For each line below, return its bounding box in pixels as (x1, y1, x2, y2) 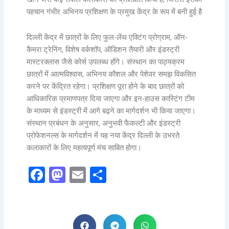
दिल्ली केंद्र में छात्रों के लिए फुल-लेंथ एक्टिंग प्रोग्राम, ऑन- (27, 32, 188, 42)
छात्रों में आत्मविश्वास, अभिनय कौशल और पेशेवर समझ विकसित (27, 69, 196, 79)
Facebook (45, 165, 113, 185)
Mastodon (65, 165, 138, 185)
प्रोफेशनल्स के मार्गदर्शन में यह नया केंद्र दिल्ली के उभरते (27, 130, 180, 140)
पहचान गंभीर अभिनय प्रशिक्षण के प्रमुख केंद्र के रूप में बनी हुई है (27, 7, 202, 16)
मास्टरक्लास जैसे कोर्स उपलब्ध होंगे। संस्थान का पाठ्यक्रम (27, 57, 185, 66)
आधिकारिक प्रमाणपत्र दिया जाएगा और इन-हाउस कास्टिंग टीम (27, 94, 195, 103)
